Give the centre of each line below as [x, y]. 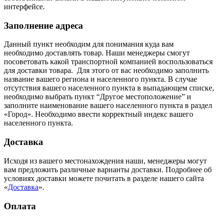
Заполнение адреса [44, 25]
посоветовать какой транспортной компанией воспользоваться [108, 62]
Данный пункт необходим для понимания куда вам [89, 44]
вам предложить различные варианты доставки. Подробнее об [108, 169]
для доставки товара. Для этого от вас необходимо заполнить [106, 71]
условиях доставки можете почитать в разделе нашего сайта [104, 178]
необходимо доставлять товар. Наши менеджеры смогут [97, 53]
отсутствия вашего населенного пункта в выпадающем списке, [109, 88]
